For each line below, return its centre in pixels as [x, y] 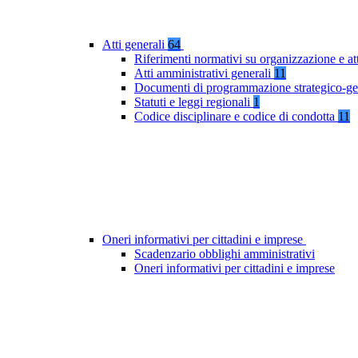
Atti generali [135, 45]
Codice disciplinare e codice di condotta [236, 117]
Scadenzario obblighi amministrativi [225, 254]
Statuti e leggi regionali [194, 102]
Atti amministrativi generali [204, 74]
